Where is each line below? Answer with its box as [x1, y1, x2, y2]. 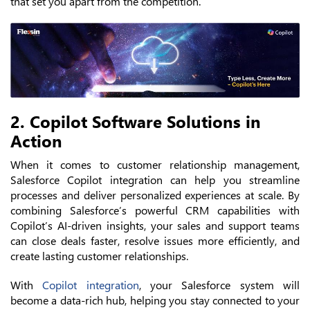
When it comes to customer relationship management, [10, 157, 300, 172]
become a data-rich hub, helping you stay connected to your [10, 293, 300, 308]
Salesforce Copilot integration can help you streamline [10, 172, 300, 188]
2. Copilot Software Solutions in [10, 110, 261, 133]
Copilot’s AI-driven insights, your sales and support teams [10, 218, 300, 233]
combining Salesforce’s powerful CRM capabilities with [10, 203, 300, 218]
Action [10, 129, 62, 152]
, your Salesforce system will [138, 277, 300, 293]
